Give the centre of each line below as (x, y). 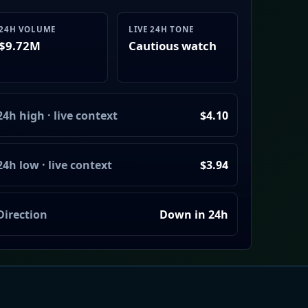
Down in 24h (194, 214)
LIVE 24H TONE (161, 30)
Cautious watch (173, 46)
